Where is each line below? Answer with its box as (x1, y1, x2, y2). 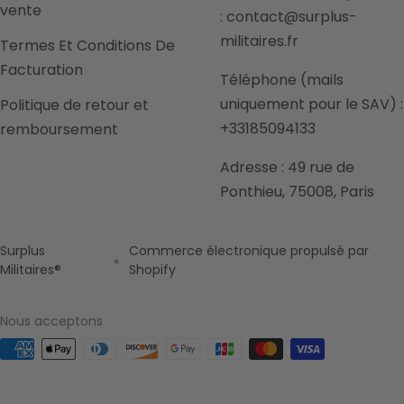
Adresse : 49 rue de (220, 156, 354, 178)
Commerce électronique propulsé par (129, 241, 370, 260)
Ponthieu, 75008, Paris (220, 180, 374, 202)
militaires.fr (220, 30, 298, 51)
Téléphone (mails (220, 69, 344, 90)
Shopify (129, 260, 177, 279)
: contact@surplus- (220, 5, 357, 27)
